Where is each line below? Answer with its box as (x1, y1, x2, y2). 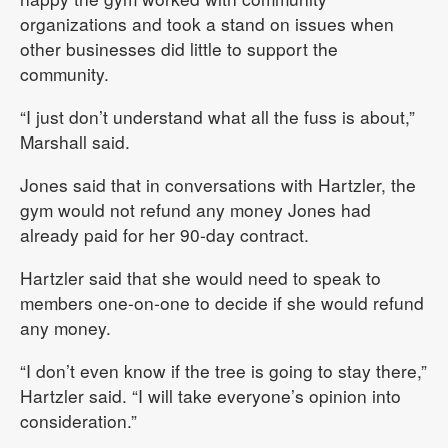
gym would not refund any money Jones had (20, 197, 371, 223)
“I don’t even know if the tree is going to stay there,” (20, 358, 427, 384)
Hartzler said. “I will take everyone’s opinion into (20, 383, 401, 409)
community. (20, 61, 109, 87)
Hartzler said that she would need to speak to (20, 265, 381, 291)
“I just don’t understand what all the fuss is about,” (20, 104, 415, 130)
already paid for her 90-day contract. (20, 222, 309, 248)
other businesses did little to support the (20, 36, 338, 62)
